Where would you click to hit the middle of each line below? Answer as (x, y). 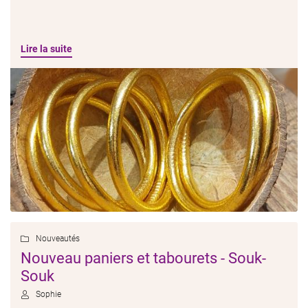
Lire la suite (46, 49)
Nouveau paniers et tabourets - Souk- (143, 258)
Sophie (48, 294)
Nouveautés (57, 239)
